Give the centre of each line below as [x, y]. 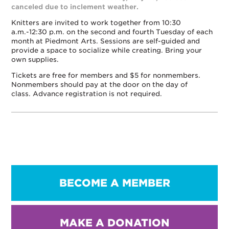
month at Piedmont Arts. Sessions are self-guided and [106, 41]
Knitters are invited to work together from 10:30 [96, 23]
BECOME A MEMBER [114, 183]
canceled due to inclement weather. [75, 7]
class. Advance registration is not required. [87, 94]
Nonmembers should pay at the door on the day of [100, 85]
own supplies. [36, 60]
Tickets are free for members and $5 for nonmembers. [106, 76]
